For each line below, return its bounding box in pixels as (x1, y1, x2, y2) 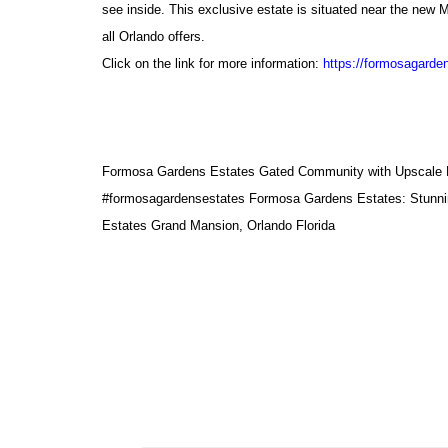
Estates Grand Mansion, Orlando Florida (102, 218, 335, 233)
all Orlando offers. (102, 29, 205, 44)
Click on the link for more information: (102, 56, 323, 71)
